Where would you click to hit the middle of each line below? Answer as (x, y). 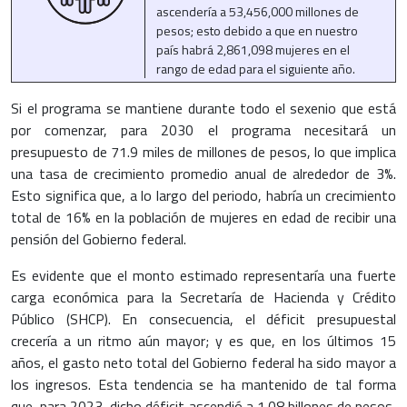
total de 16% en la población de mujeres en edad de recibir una (203, 218)
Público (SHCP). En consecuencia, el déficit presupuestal (203, 319)
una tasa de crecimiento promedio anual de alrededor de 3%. (203, 174)
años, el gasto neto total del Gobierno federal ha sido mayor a (203, 363)
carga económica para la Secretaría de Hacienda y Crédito (203, 298)
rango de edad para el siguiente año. (255, 69)
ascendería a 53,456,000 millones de (257, 12)
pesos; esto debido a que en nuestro (257, 31)
